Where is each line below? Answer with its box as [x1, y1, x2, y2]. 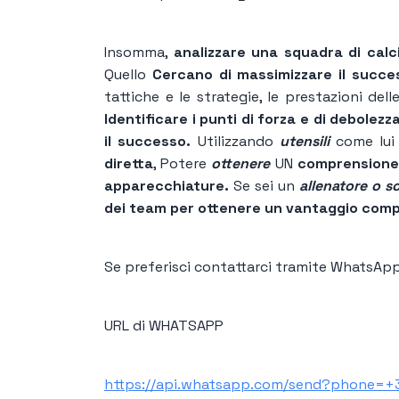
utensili [279, 131, 330, 151]
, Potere [153, 153, 208, 173]
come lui [329, 131, 395, 151]
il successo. [104, 131, 191, 151]
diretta [104, 153, 153, 173]
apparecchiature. [104, 175, 233, 195]
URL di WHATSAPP [104, 315, 224, 335]
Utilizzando [191, 131, 280, 151]
